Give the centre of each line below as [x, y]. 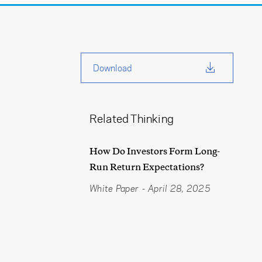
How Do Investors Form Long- [154, 151]
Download [112, 68]
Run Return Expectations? [146, 167]
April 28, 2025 [179, 189]
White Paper [114, 189]
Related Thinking [132, 119]
